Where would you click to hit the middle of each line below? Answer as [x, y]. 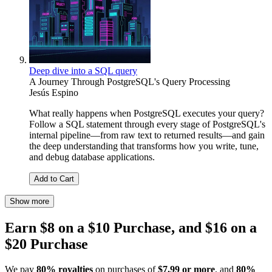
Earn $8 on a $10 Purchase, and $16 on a [131, 227]
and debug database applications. [92, 157]
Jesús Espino [54, 92]
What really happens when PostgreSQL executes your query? [147, 113]
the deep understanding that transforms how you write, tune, [144, 146]
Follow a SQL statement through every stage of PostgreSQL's [147, 124]
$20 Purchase [46, 244]
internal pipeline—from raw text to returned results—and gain [147, 135]
